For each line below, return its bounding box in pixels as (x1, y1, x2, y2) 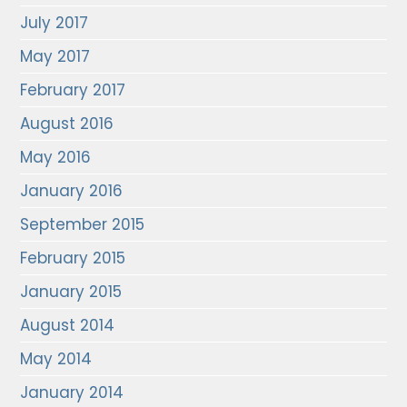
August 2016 (20, 113, 114, 134)
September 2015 (20, 213, 145, 235)
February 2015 (20, 247, 126, 269)
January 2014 (20, 382, 124, 403)
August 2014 (20, 314, 115, 336)
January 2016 (20, 180, 124, 202)
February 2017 (20, 79, 126, 101)
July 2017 (20, 12, 89, 34)
